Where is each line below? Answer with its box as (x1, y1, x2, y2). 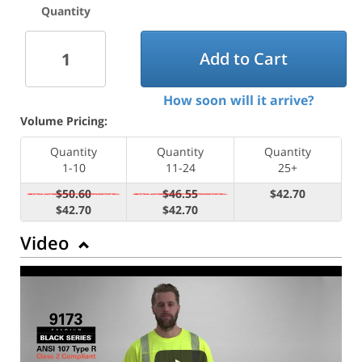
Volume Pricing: (20, 112, 107, 128)
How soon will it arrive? (162, 90, 314, 109)
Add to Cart (199, 48, 288, 70)
